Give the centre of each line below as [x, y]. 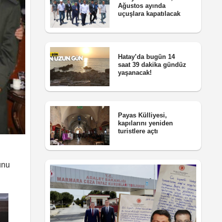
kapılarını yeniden [145, 123]
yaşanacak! [135, 72]
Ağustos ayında [141, 6]
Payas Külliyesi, [142, 115]
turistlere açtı [138, 131]
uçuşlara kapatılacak [149, 14]
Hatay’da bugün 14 [146, 56]
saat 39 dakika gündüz [152, 64]
